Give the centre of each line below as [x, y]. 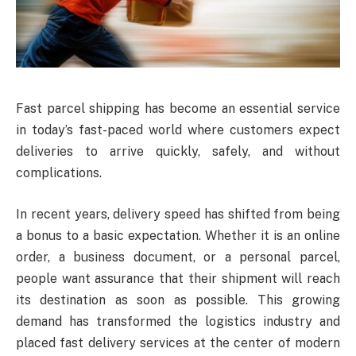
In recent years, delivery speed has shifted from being [178, 215]
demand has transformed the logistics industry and [178, 322]
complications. [59, 173]
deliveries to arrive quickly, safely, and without [178, 152]
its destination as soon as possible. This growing [178, 300]
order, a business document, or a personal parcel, [178, 257]
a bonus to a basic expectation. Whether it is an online [178, 236]
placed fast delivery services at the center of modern [178, 343]
